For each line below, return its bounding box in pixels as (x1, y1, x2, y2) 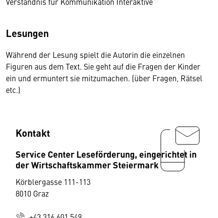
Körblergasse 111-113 (16, 176, 91, 187)
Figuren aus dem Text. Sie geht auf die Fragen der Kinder (6, 61, 200, 72)
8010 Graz (16, 188, 49, 199)
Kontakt (16, 126, 50, 140)
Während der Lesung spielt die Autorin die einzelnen (6, 49, 185, 60)
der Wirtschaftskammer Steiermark (16, 158, 159, 171)
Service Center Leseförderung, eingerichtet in (16, 147, 197, 161)
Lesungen (6, 26, 49, 40)
